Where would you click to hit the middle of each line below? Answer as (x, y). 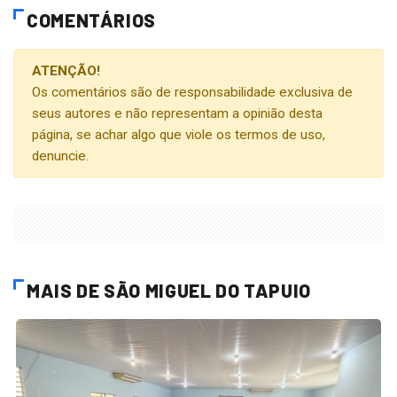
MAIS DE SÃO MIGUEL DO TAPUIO (169, 290)
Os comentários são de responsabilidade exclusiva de (192, 92)
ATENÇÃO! (66, 70)
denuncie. (60, 156)
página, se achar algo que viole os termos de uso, (179, 134)
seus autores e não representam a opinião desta (177, 113)
